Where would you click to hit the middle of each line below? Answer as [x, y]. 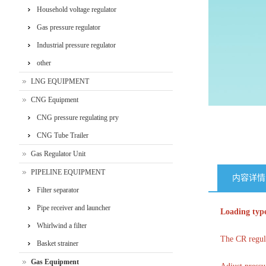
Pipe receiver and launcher [73, 208]
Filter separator [58, 190]
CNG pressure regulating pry [77, 118]
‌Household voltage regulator [76, 9]
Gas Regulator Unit [58, 154]
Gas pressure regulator [68, 27]
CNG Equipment [54, 100]
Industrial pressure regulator [76, 45]
